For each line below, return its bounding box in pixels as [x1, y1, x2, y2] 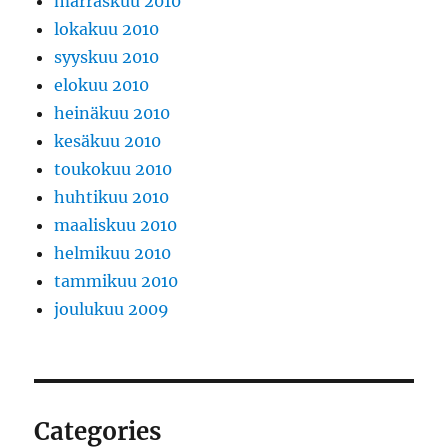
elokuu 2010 [54, 75, 150, 96]
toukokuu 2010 [54, 159, 173, 180]
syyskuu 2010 [54, 47, 160, 68]
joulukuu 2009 [54, 299, 170, 320]
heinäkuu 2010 [54, 103, 171, 124]
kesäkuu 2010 [54, 131, 162, 152]
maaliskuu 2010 [54, 215, 178, 236]
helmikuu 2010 [54, 243, 172, 264]
